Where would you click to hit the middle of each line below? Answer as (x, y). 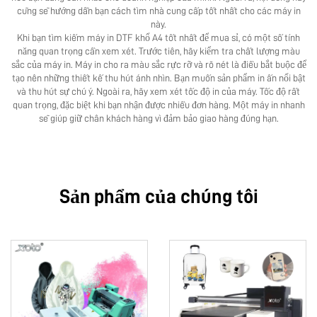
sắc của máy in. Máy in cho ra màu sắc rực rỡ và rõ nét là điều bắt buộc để (158, 64)
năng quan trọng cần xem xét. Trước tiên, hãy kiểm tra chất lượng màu (158, 51)
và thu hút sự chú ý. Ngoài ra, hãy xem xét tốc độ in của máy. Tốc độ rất (158, 91)
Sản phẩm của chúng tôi (158, 197)
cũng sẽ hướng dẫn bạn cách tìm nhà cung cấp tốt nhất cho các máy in (158, 11)
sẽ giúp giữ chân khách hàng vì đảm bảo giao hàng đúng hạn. (158, 118)
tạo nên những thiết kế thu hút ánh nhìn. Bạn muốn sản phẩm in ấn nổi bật (158, 78)
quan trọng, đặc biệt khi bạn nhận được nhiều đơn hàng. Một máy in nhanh (158, 105)
